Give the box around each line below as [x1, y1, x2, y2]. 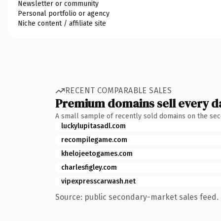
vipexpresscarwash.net [61, 177, 136, 185]
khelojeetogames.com [61, 149, 133, 158]
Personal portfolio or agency [18, 9, 110, 18]
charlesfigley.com [61, 163, 117, 172]
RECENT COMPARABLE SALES [65, 86, 172, 95]
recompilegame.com [61, 135, 127, 144]
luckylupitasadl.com [61, 121, 126, 130]
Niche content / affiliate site [18, 19, 106, 28]
